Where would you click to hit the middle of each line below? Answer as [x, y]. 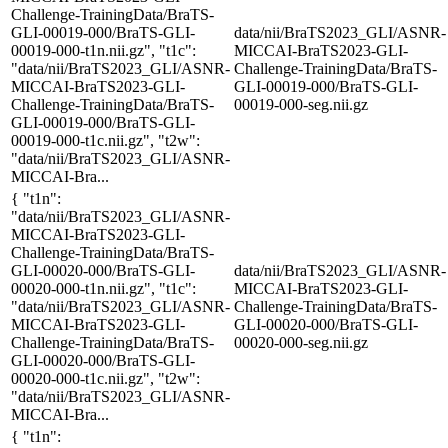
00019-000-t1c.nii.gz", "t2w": [105, 140]
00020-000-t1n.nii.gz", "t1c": [103, 288]
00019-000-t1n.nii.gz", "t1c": [103, 50]
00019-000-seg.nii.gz [301, 104]
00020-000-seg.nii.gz [301, 342]
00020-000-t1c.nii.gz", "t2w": [105, 378]
